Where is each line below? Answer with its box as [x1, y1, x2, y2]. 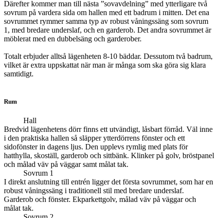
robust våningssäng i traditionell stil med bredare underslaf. [4, 186, 184, 195]
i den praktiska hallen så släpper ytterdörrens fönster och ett [4, 134, 185, 143]
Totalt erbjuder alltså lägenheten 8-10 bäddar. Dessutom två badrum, [4, 52, 213, 60]
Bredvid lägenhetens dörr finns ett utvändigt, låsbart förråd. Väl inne [4, 125, 213, 134]
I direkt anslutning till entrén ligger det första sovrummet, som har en [4, 178, 213, 186]
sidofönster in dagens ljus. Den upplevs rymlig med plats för [4, 143, 188, 151]
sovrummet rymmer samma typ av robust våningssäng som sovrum [4, 17, 208, 25]
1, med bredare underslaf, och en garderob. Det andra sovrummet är [4, 25, 211, 34]
